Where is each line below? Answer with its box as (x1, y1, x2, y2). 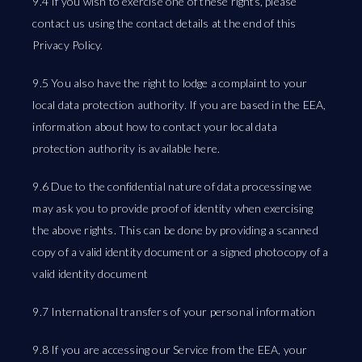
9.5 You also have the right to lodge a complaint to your (32, 76, 308, 90)
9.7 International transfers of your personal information (32, 305, 316, 318)
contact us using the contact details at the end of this (32, 16, 297, 30)
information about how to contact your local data (32, 120, 278, 133)
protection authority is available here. (32, 141, 221, 155)
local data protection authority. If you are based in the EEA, (32, 98, 326, 112)
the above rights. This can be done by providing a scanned (32, 223, 318, 237)
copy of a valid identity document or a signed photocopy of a (32, 245, 329, 259)
